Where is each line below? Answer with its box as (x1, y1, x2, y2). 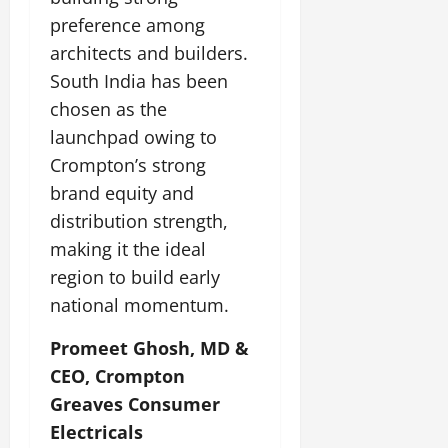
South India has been (50, 68, 228, 93)
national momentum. (50, 292, 229, 317)
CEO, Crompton (50, 363, 185, 388)
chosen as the (50, 96, 167, 121)
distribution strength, (50, 208, 228, 233)
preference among (50, 12, 205, 37)
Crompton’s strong (50, 152, 206, 177)
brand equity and (50, 180, 194, 205)
